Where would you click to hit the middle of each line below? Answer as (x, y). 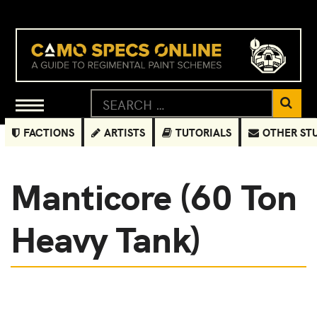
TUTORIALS (204, 132)
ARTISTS (125, 132)
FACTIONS (49, 132)
